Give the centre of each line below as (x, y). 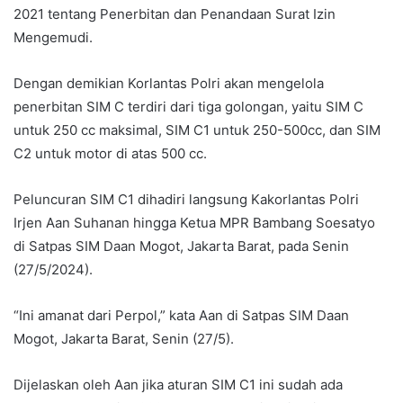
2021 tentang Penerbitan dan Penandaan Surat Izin (175, 13)
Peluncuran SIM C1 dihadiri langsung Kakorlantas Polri (186, 199)
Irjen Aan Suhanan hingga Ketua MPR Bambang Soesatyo (194, 222)
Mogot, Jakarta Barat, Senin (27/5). (124, 338)
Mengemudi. (53, 37)
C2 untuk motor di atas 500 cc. (110, 153)
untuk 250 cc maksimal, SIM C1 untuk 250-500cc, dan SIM (197, 130)
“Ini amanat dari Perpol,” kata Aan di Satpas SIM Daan (181, 315)
